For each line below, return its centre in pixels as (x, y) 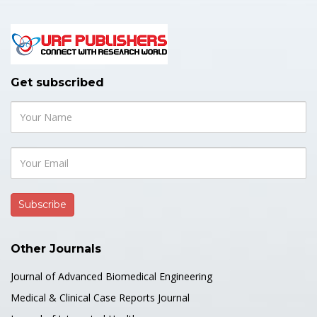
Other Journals (56, 249)
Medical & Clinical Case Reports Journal (100, 298)
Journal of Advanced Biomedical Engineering (111, 276)
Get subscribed (57, 82)
